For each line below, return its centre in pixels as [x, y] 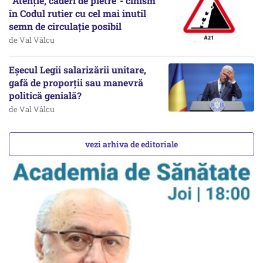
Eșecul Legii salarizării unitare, [77, 69]
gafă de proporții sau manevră [76, 82]
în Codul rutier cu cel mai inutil [77, 13]
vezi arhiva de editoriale [131, 144]
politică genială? [46, 95]
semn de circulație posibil [65, 26]
